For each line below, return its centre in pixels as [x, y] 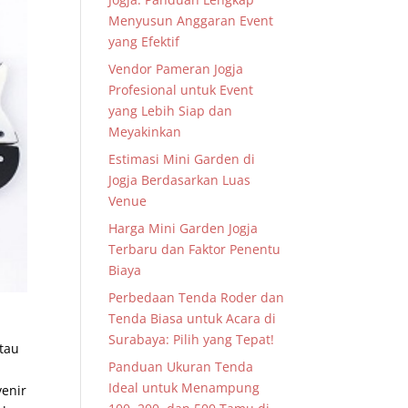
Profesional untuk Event [181, 90]
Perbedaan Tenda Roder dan [197, 297]
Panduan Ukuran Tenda [181, 367]
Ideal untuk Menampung [184, 388]
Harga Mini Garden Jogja [184, 228]
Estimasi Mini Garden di [182, 159]
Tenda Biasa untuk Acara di [193, 318]
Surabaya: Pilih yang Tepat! [192, 339]
